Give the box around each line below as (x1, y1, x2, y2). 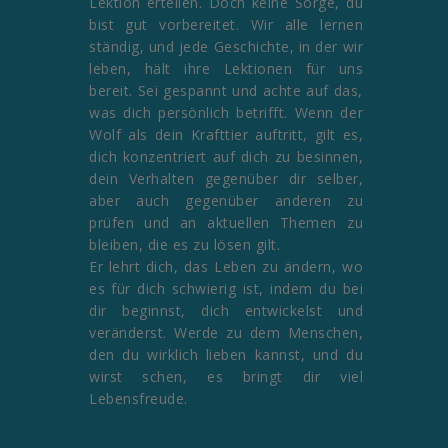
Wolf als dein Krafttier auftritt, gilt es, (89, 124, 363, 144)
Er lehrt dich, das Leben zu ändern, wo (89, 256, 363, 276)
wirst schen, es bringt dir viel (89, 366, 363, 386)
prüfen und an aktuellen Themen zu (89, 212, 363, 232)
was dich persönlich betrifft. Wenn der (89, 102, 363, 122)
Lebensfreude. (89, 388, 188, 408)
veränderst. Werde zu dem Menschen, (89, 322, 363, 342)
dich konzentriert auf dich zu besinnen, (89, 146, 363, 166)
